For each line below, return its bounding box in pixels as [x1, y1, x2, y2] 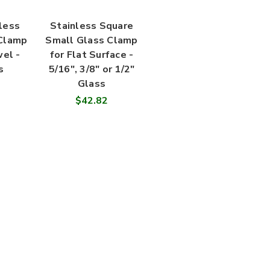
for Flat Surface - [49, 48, 134, 62]
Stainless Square [50, 19, 133, 33]
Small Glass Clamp [45, 34, 138, 48]
